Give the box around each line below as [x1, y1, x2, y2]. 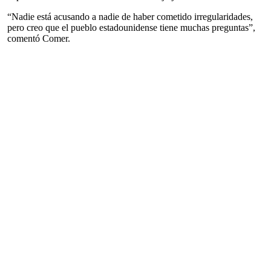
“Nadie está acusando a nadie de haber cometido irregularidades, [7, 11, 253, 22]
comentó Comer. [7, 33, 70, 44]
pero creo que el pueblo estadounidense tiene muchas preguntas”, [7, 22, 255, 33]
